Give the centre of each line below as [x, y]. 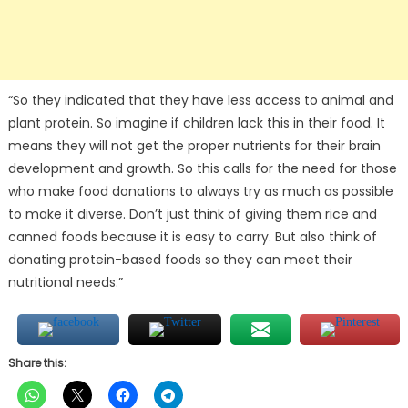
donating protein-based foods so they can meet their [180, 260]
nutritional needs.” [65, 283]
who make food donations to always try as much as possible [200, 192]
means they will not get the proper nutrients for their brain [194, 146]
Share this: [37, 363]
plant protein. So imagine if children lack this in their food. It [196, 123]
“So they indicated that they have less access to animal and [200, 101]
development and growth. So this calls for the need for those [202, 169]
